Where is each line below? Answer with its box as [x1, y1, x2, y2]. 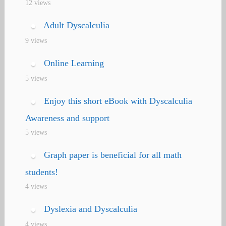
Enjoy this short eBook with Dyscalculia [43, 96, 192, 106]
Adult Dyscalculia [43, 20, 109, 31]
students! [25, 166, 58, 177]
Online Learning [43, 58, 104, 69]
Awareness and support [25, 112, 109, 123]
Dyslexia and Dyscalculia [43, 203, 137, 214]
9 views [25, 36, 47, 45]
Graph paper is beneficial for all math [43, 149, 182, 160]
